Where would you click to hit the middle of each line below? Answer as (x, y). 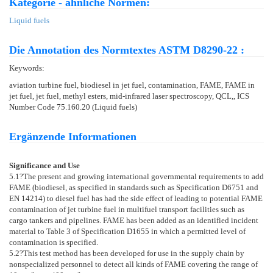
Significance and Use (44, 165)
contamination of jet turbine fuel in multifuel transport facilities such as (127, 209)
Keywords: (27, 68)
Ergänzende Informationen (73, 136)
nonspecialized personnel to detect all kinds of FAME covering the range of (133, 264)
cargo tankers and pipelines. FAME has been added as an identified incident (134, 220)
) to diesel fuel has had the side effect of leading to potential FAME (153, 198)
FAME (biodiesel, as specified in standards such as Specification (115, 187)
